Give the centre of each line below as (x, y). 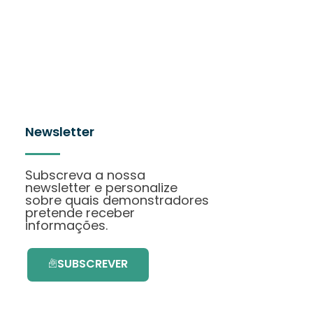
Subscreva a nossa (85, 175)
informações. (66, 225)
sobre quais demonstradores (117, 200)
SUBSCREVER (93, 263)
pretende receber (80, 212)
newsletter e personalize (101, 187)
